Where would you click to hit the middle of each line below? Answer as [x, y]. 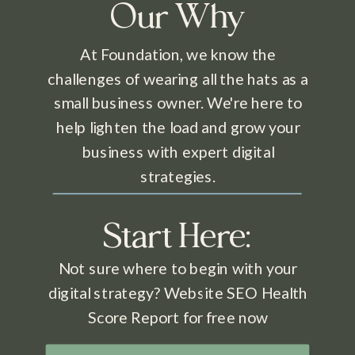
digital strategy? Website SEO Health [178, 292]
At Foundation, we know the [178, 53]
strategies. [178, 176]
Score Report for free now [178, 317]
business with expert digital [178, 151]
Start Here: [177, 235]
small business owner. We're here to [178, 103]
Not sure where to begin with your [178, 268]
